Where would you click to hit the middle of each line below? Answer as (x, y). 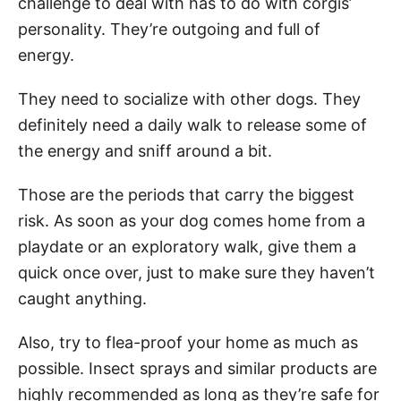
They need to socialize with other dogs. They (189, 98)
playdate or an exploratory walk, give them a (187, 246)
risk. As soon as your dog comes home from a (192, 220)
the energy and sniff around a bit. (145, 150)
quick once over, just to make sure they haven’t (196, 272)
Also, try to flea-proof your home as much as (188, 342)
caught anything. (85, 298)
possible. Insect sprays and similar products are (197, 368)
